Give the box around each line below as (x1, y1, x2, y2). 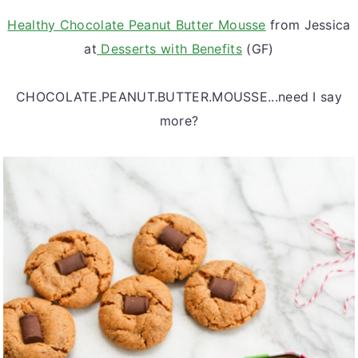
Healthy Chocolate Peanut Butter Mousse (7, 16, 266, 33)
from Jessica (265, 16, 351, 33)
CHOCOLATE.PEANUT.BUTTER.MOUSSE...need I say (16, 88, 342, 105)
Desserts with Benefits (97, 40, 242, 57)
